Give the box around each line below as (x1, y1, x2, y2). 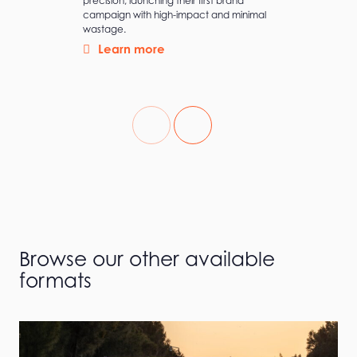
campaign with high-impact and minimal (83, 9, 266, 22)
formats (19, 268, 92, 292)
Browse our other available (19, 246, 275, 271)
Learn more (98, 41, 165, 57)
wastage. (83, 23, 126, 36)
